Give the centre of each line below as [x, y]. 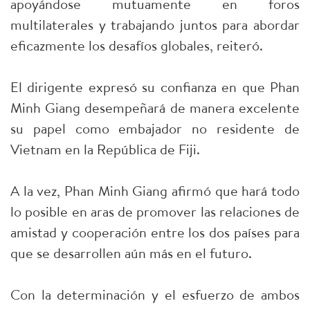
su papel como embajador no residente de [155, 129]
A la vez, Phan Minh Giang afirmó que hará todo [155, 191]
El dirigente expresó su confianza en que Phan [155, 87]
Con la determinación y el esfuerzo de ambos [155, 295]
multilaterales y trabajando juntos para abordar [155, 25]
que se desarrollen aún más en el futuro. [131, 253]
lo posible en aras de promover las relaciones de [155, 212]
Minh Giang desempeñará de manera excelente [155, 108]
